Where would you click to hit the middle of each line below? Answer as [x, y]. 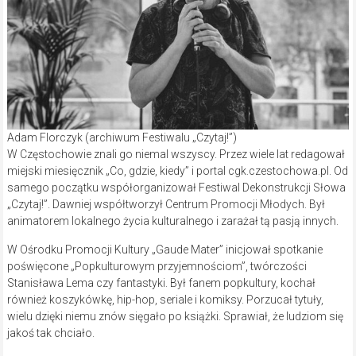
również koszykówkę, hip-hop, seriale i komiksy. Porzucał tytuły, [165, 299]
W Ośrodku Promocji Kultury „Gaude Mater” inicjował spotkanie [164, 249]
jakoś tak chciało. [50, 333]
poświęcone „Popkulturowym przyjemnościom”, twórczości [157, 266]
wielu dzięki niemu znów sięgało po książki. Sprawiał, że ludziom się [175, 316]
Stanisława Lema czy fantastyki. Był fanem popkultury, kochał [161, 282]
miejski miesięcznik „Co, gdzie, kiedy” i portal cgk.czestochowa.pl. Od [177, 170]
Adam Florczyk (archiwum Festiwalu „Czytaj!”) [122, 137]
